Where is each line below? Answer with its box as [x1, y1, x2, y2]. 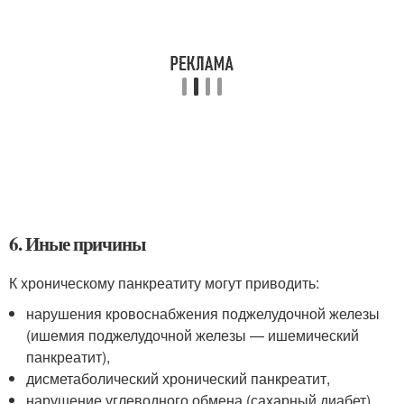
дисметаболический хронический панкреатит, [26, 368, 331, 389]
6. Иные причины [9, 230, 146, 257]
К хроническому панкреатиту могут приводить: [9, 272, 319, 293]
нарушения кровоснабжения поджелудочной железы [26, 303, 381, 324]
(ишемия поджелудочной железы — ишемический [26, 325, 360, 345]
